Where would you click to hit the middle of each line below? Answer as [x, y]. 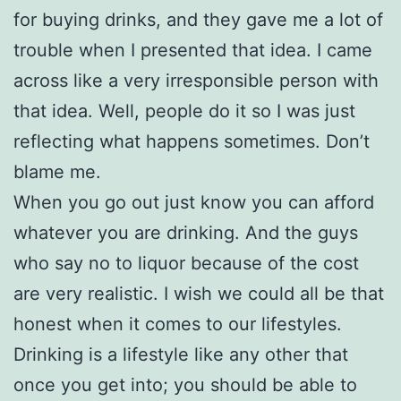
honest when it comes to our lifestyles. [178, 324]
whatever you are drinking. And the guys [186, 232]
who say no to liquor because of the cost [186, 263]
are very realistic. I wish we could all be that [199, 293]
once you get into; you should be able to [185, 384]
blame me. [57, 171]
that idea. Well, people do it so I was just [184, 111]
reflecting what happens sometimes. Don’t [192, 141]
